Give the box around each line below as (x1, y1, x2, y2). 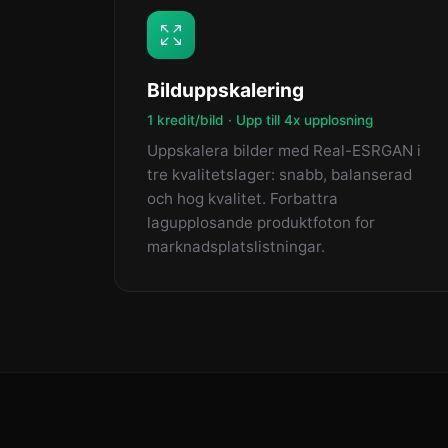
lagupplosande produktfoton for (147, 213, 375, 232)
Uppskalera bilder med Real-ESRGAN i (147, 141, 421, 160)
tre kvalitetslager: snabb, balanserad (147, 165, 412, 184)
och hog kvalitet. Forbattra (147, 189, 338, 208)
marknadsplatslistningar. (147, 237, 325, 256)
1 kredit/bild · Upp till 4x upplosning (147, 112, 373, 128)
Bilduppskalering (147, 78, 304, 102)
